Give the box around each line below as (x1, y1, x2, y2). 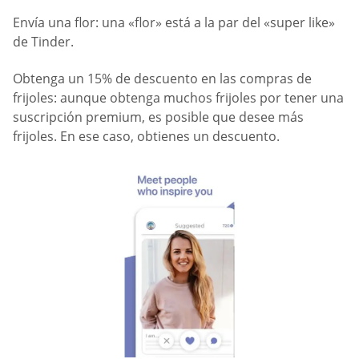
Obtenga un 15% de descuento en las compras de (13, 69, 312, 87)
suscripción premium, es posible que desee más (13, 107, 304, 126)
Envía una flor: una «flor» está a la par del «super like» (13, 14, 335, 32)
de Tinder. (13, 33, 74, 51)
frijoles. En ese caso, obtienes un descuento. (13, 127, 280, 145)
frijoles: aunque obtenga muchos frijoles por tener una (13, 88, 344, 107)
